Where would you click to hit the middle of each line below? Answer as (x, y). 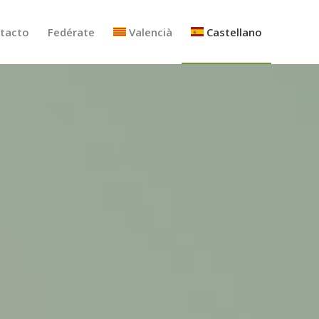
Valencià (151, 32)
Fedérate (71, 32)
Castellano (234, 32)
